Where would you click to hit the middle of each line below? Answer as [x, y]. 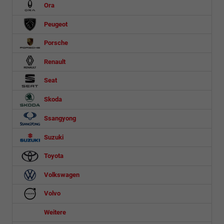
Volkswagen [61, 174]
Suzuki [53, 137]
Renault [54, 61]
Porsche [55, 42]
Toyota [53, 155]
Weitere [54, 212]
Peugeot [55, 24]
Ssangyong [59, 118]
